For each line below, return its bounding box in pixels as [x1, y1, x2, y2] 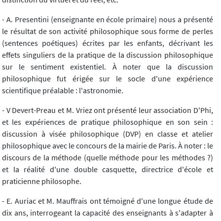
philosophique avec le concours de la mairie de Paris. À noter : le [2, 140, 213, 150]
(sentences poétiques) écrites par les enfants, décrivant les [2, 37, 213, 48]
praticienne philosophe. [2, 176, 81, 186]
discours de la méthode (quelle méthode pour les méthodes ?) [2, 152, 213, 162]
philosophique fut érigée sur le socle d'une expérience [2, 73, 213, 83]
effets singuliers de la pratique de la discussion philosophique [2, 49, 213, 60]
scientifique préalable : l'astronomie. [2, 85, 123, 95]
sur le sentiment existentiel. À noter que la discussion [2, 61, 213, 72]
